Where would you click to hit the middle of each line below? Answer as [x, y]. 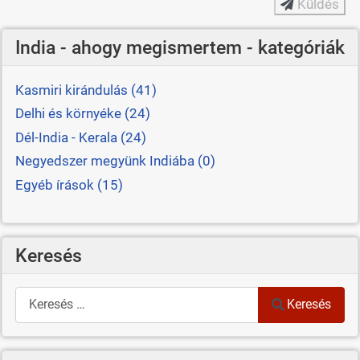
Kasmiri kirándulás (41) [86, 90]
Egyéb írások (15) [69, 184]
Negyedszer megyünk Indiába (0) [115, 161]
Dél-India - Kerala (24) [80, 137]
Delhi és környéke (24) [82, 114]
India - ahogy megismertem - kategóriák [180, 47]
